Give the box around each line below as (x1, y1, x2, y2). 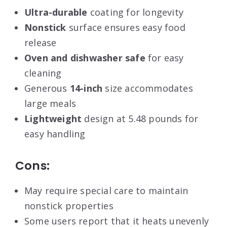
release (24, 36, 57, 49)
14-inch (69, 82, 103, 95)
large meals (24, 97, 77, 110)
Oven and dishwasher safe (24, 52, 145, 64)
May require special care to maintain (24, 184, 188, 197)
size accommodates (102, 82, 193, 95)
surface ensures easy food (66, 21, 185, 34)
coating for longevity (87, 6, 184, 19)
